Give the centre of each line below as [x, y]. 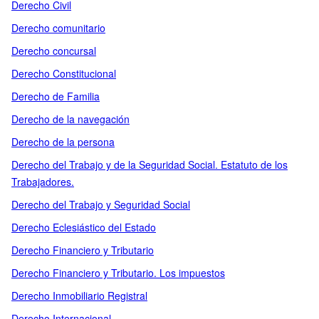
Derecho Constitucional [64, 73]
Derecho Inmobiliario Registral [79, 296]
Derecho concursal [54, 51]
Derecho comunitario [58, 28]
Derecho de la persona [63, 142]
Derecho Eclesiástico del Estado [84, 227]
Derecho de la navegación [70, 119]
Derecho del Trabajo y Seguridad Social [101, 204]
